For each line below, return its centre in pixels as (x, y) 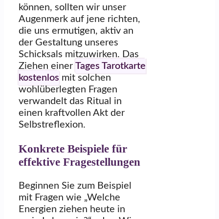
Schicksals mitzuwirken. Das (79, 55)
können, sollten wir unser (72, 8)
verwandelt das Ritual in (70, 101)
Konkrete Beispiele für (73, 148)
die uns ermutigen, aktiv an (76, 31)
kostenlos (39, 78)
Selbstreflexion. (52, 125)
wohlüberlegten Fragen (68, 90)
